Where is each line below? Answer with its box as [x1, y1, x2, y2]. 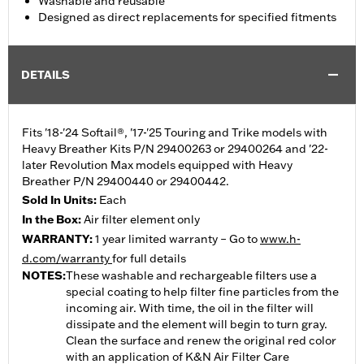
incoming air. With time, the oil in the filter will [66, 301, 314, 316]
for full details [112, 251, 186, 266]
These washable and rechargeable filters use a [66, 268, 317, 284]
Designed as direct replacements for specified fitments [38, 10, 336, 25]
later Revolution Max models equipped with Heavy [22, 158, 292, 173]
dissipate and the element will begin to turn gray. [66, 317, 327, 332]
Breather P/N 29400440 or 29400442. [22, 174, 229, 189]
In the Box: [22, 212, 84, 227]
